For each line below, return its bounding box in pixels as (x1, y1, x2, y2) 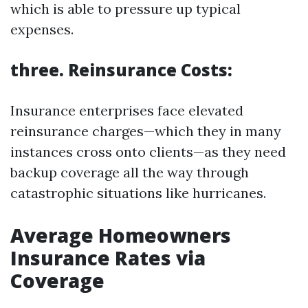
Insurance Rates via (10, 245, 206, 271)
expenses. (10, 21, 74, 38)
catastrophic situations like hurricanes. (10, 184, 266, 201)
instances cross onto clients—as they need (10, 143, 286, 160)
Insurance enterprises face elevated (10, 102, 243, 119)
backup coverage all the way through (10, 164, 249, 181)
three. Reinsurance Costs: (10, 58, 232, 81)
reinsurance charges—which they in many (10, 122, 281, 140)
